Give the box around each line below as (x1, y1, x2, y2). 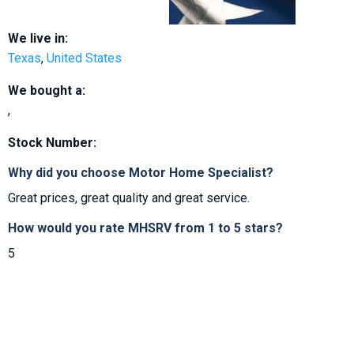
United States (47, 51, 122, 66)
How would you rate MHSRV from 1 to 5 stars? (8, 220, 283, 236)
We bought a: (8, 83, 85, 99)
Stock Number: (8, 135, 96, 151)
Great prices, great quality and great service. (8, 190, 250, 206)
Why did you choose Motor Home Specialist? (8, 165, 273, 181)
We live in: (8, 31, 68, 47)
